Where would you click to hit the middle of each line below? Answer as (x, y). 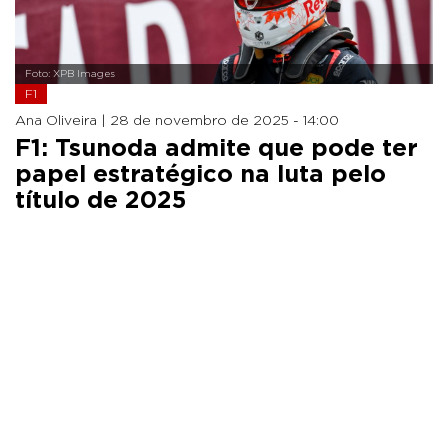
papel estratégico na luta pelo (200, 174)
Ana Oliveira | (62, 120)
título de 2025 (100, 200)
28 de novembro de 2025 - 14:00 (224, 120)
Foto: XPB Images (70, 73)
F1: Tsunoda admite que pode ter (216, 148)
